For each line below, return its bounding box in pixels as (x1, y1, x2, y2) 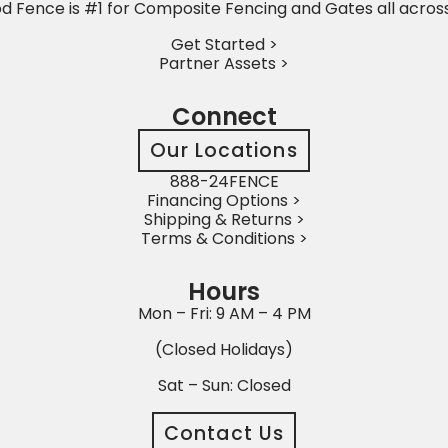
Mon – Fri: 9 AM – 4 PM (137, 301, 311, 325)
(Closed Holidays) (155, 337, 293, 361)
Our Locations (150, 136, 298, 164)
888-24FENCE (169, 169, 279, 193)
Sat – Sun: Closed (157, 373, 291, 397)
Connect (171, 99, 277, 133)
